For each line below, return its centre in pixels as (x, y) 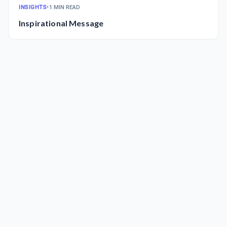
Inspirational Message (61, 23)
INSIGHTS (33, 7)
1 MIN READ (65, 7)
